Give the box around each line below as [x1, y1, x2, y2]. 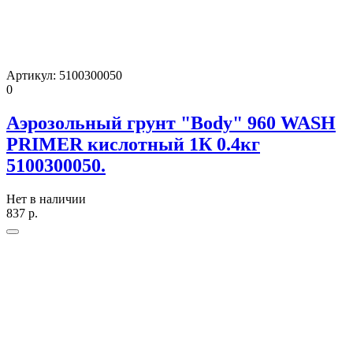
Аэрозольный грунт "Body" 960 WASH [6, 112, 336, 133]
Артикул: [6, 69, 59, 83]
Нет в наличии [6, 191, 86, 206]
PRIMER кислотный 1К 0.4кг [6, 133, 260, 154]
